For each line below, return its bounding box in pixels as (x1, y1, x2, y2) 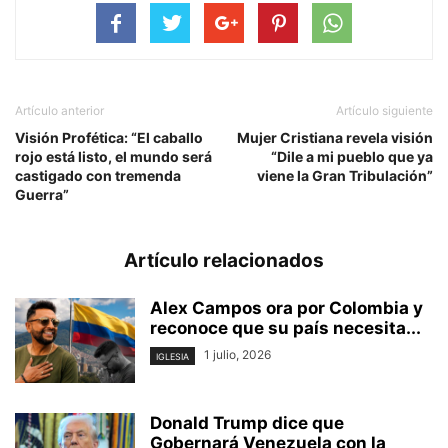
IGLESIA (156, 350, 189, 362)
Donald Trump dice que (150, 413, 344, 434)
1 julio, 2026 (204, 347, 271, 363)
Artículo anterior (15, 103, 104, 119)
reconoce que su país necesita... (150, 318, 421, 339)
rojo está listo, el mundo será (15, 148, 212, 166)
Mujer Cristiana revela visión (237, 129, 433, 147)
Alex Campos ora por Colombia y (150, 298, 423, 319)
